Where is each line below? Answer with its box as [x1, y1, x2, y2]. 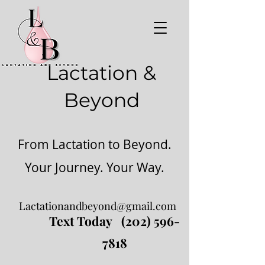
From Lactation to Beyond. [17, 136, 172, 153]
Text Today [49, 212, 121, 229]
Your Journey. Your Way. [24, 159, 164, 176]
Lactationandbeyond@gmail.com [19, 199, 176, 213]
